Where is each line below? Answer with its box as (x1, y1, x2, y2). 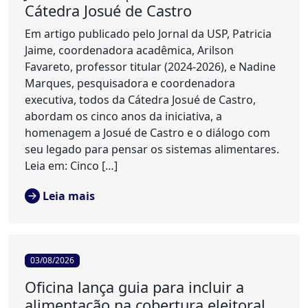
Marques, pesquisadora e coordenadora (25, 76, 235, 91)
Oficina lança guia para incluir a (25, 277, 244, 298)
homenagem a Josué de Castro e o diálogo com (25, 125, 270, 141)
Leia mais (43, 188, 95, 204)
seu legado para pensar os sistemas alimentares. (25, 142, 279, 157)
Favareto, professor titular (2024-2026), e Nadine (25, 59, 276, 75)
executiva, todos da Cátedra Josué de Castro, (25, 92, 256, 108)
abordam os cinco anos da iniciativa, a (25, 109, 222, 124)
